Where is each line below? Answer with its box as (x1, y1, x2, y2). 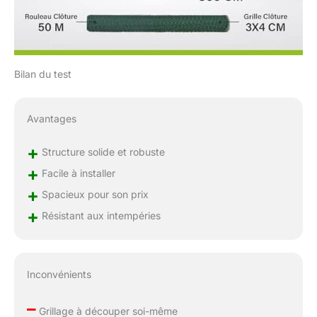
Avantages (26, 113, 76, 125)
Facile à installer (38, 167, 115, 180)
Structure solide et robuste (38, 146, 165, 158)
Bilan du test (14, 67, 71, 80)
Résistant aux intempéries (38, 209, 161, 222)
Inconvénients (26, 268, 91, 281)
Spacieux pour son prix (38, 188, 149, 201)
